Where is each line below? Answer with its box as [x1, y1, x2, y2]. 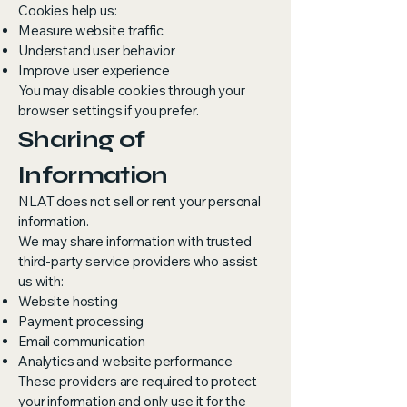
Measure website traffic [18, 22, 164, 39]
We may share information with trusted [18, 233, 252, 250]
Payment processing [18, 313, 144, 330]
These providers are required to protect [18, 372, 258, 390]
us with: [18, 273, 64, 290]
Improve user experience [18, 62, 170, 79]
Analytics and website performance [18, 352, 233, 370]
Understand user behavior [18, 42, 175, 59]
